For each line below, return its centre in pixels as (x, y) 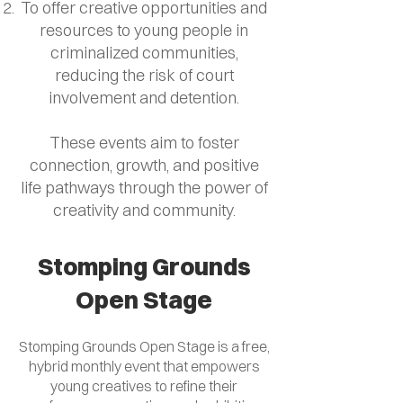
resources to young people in (144, 30)
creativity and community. (144, 210)
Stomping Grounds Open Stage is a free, (144, 346)
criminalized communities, (144, 53)
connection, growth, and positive (144, 165)
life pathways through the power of (144, 188)
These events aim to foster (144, 143)
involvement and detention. (144, 98)
